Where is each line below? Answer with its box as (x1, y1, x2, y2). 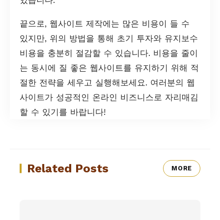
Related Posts (27, 161, 109, 175)
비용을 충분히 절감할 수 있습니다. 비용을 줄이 (20, 48, 198, 58)
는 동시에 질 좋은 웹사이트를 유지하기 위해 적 (20, 62, 199, 73)
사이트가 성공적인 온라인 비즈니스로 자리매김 (20, 92, 198, 102)
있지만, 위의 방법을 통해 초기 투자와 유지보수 (20, 33, 198, 43)
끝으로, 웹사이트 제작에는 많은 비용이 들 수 (20, 18, 190, 28)
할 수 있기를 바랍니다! (20, 107, 106, 117)
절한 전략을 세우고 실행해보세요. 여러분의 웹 (20, 77, 195, 87)
